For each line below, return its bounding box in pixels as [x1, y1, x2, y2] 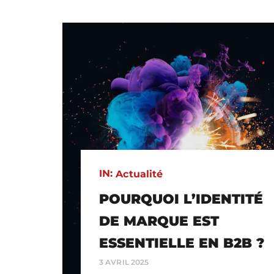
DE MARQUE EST [99, 212, 219, 229]
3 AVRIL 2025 [99, 257, 149, 267]
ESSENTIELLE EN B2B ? [99, 234, 264, 251]
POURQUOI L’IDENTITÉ [99, 190, 263, 207]
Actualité [116, 168, 163, 180]
